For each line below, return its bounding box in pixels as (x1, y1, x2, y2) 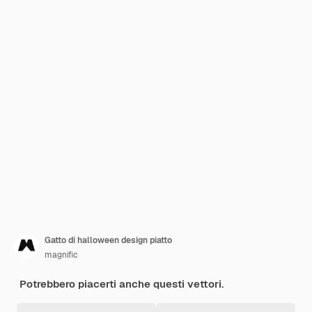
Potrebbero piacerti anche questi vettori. (19, 277, 224, 290)
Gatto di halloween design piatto (45, 235, 172, 246)
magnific (45, 249, 78, 260)
